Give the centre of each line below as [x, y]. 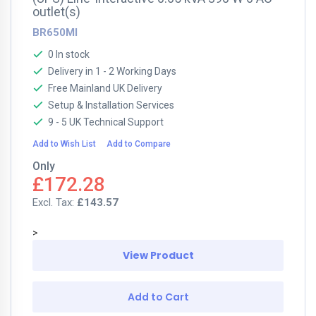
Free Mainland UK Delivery [105, 88]
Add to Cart [158, 297]
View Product [158, 255]
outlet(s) [56, 12]
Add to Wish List [64, 144]
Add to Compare [139, 144]
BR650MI [55, 32]
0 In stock [69, 54]
